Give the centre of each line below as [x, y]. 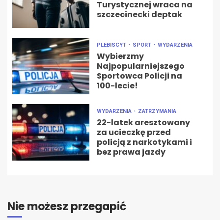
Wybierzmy [120, 56]
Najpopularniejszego [140, 66]
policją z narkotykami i [144, 142]
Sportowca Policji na [139, 76]
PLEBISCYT [112, 45]
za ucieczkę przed [134, 133]
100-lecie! [117, 86]
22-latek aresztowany [143, 123]
